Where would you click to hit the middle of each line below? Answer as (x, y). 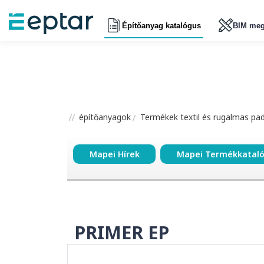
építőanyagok (104, 117)
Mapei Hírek (114, 154)
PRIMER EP (122, 233)
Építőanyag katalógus (161, 25)
